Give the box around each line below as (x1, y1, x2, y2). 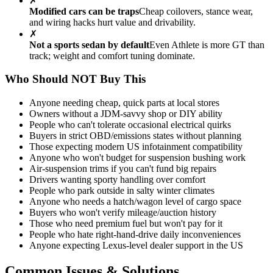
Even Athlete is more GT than (149, 39, 264, 50)
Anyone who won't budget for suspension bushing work (29, 152, 246, 163)
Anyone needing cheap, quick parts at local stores (29, 97, 219, 108)
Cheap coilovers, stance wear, (139, 5, 253, 16)
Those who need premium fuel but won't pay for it (29, 218, 222, 229)
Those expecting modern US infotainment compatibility (29, 141, 243, 152)
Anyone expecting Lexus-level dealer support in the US (29, 239, 243, 250)
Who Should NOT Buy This (5, 73, 146, 86)
